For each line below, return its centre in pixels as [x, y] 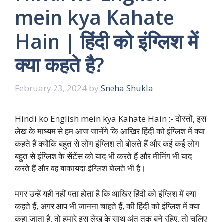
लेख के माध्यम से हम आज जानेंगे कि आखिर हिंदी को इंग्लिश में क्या [110, 131]
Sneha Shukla [127, 88]
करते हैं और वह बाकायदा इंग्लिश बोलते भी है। [80, 168]
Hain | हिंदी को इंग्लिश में [107, 41]
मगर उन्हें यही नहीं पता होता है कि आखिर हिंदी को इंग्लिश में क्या [106, 193]
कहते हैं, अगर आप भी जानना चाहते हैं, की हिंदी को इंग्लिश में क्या [107, 206]
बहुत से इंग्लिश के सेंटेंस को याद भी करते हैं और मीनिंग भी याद [104, 156]
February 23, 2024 [51, 88]
